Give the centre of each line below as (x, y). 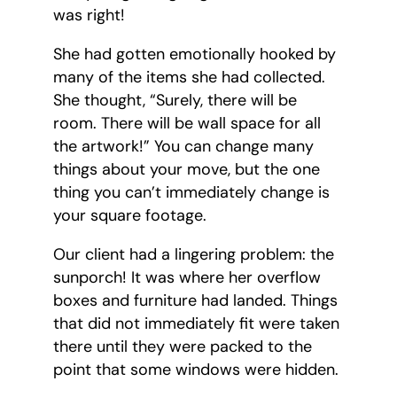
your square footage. (130, 216)
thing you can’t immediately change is (191, 193)
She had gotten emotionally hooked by (195, 54)
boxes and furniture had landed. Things (195, 301)
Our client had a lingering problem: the (194, 255)
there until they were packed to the (183, 347)
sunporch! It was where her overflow (187, 278)
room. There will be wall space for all (187, 124)
